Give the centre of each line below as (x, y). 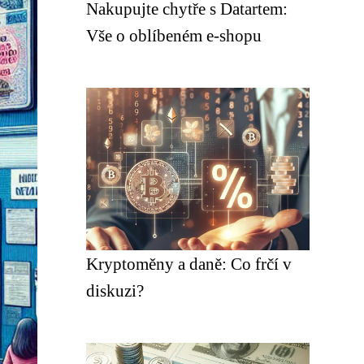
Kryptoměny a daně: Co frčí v (189, 264)
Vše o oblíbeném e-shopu (174, 35)
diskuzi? (115, 290)
